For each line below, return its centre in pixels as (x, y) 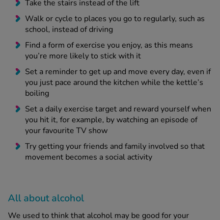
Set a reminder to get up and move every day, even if (118, 72)
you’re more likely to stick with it (83, 56)
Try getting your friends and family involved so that (115, 147)
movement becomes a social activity (89, 157)
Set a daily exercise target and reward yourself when (118, 109)
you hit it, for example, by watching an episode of (111, 120)
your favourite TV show (66, 131)
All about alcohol (46, 198)
